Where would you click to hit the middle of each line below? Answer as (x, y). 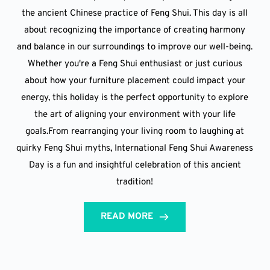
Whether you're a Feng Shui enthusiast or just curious (135, 64)
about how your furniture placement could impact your (135, 81)
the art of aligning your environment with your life (135, 115)
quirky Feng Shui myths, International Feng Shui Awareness (135, 149)
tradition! (135, 183)
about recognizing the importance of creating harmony (135, 31)
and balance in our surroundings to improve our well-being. (135, 48)
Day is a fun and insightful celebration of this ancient (135, 166)
